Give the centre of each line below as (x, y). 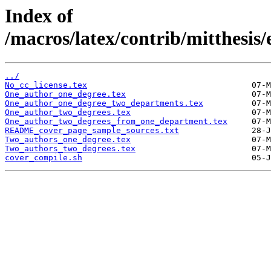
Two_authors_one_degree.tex (68, 140)
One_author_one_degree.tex (65, 94)
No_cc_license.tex (46, 85)
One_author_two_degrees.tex (68, 113)
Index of (39, 16)
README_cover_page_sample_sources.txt (92, 131)
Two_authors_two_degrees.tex (70, 149)
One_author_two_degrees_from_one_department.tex (116, 122)
